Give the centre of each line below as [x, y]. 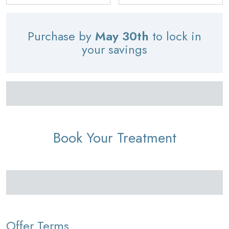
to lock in [175, 36]
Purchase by [61, 36]
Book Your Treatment [114, 138]
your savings [114, 50]
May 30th [122, 36]
